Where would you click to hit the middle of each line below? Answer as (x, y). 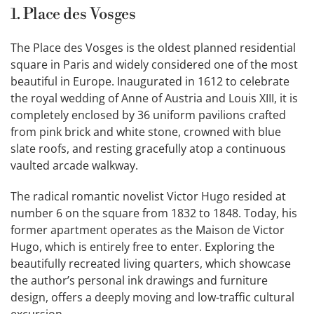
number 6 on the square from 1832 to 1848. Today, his (154, 213)
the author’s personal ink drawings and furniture (139, 281)
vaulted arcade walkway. (74, 166)
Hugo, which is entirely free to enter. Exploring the (143, 247)
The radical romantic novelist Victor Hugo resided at (148, 197)
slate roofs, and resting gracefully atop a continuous (148, 149)
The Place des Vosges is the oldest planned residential (153, 48)
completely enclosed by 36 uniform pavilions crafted (148, 115)
